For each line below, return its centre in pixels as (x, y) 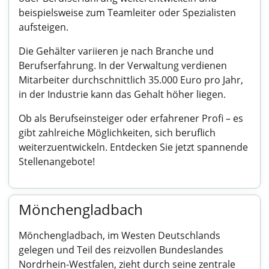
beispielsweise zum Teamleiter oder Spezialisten (127, 13)
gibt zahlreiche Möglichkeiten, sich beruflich (117, 133)
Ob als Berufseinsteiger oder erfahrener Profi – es (131, 118)
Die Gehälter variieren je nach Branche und (116, 51)
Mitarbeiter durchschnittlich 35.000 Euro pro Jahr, (131, 80)
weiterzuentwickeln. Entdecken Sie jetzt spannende (133, 147)
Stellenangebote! (57, 162)
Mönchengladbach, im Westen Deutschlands (119, 235)
